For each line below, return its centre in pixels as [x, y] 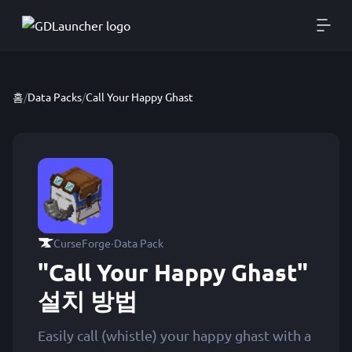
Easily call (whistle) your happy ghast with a [174, 335]
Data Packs [55, 97]
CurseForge [82, 243]
